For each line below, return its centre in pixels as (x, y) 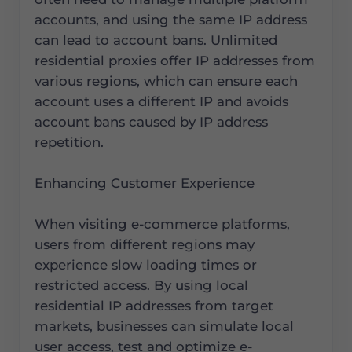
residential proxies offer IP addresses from (175, 61)
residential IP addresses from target (154, 306)
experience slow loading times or (146, 265)
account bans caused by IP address (152, 122)
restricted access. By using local (142, 286)
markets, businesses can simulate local (165, 326)
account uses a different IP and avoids (162, 102)
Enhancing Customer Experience (145, 183)
